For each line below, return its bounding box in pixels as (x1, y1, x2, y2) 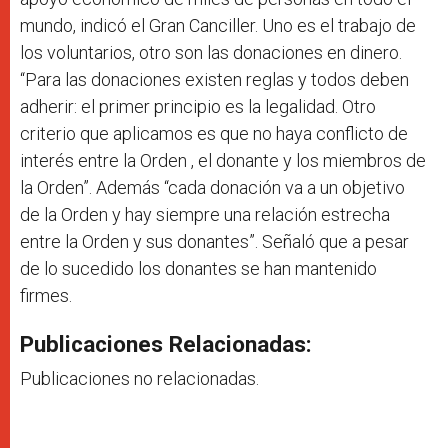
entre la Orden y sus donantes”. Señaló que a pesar (20, 230, 409, 252)
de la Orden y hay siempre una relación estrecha (20, 203, 390, 225)
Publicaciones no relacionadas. (20, 367, 259, 389)
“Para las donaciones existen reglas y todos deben (20, 68, 409, 90)
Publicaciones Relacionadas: (20, 330, 312, 357)
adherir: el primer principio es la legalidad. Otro (20, 95, 376, 117)
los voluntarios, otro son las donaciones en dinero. (20, 41, 402, 63)
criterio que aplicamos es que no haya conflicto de (20, 122, 408, 144)
